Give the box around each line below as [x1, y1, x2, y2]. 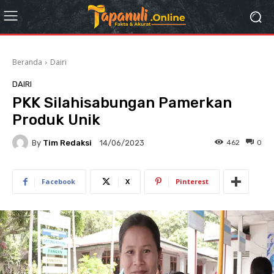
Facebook [42, 177, 75, 186]
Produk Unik [12, 111, 100, 128]
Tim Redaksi [43, 138, 92, 147]
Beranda [12, 57, 42, 67]
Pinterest [176, 177, 209, 186]
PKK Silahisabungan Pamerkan [12, 94, 232, 111]
